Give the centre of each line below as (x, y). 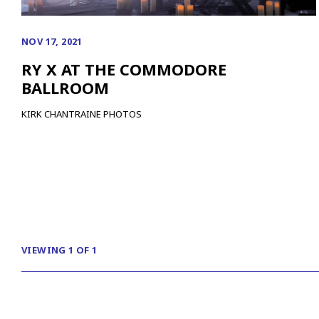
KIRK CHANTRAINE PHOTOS (82, 114)
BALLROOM (65, 88)
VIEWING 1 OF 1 (59, 250)
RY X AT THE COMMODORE (124, 69)
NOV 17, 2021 (52, 42)
